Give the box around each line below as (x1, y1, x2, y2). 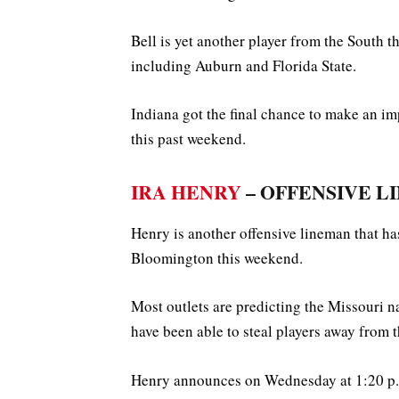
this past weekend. (131, 128, 246, 150)
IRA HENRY (131, 177, 241, 206)
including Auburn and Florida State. (131, 55, 356, 77)
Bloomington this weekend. (131, 248, 303, 269)
